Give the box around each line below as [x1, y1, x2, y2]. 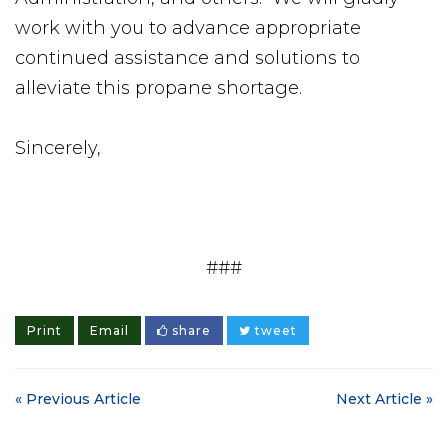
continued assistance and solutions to [15, 47, 360, 69]
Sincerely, [15, 137, 101, 159]
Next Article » [336, 390, 433, 408]
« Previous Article [15, 390, 141, 408]
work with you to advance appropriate [15, 17, 361, 39]
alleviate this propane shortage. [15, 77, 302, 99]
